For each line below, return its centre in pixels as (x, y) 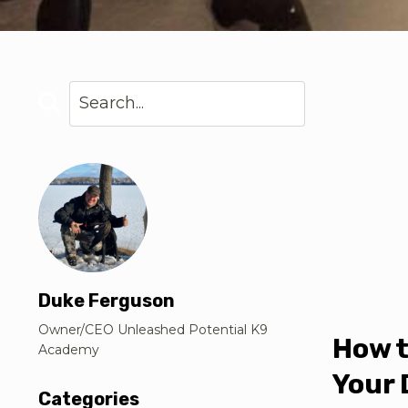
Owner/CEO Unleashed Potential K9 (153, 329)
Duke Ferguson (107, 300)
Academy (69, 349)
